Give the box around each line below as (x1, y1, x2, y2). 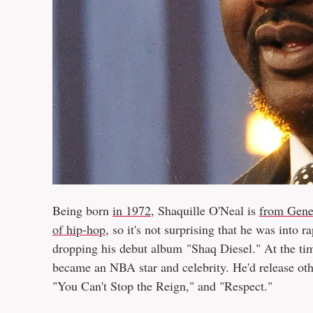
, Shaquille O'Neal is (151, 202, 259, 219)
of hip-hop (52, 221, 105, 238)
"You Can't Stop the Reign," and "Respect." (52, 277, 272, 294)
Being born (52, 202, 112, 219)
